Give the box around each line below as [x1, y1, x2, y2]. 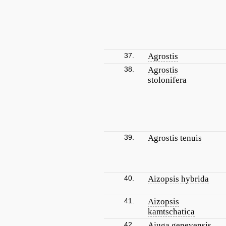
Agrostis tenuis [148, 133, 202, 143]
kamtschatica [148, 207, 195, 216]
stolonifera [148, 75, 187, 85]
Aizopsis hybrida [148, 174, 209, 184]
